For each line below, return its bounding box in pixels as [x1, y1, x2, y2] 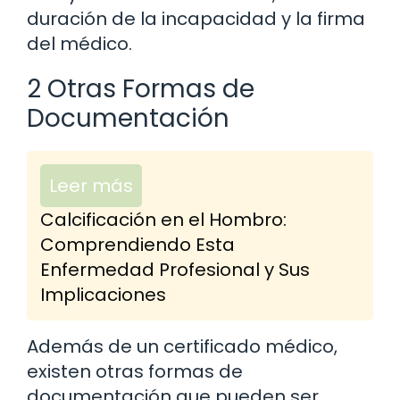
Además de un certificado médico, [27, 334, 337, 360]
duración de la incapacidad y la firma [27, 6, 365, 32]
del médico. [27, 31, 132, 57]
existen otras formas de [27, 359, 243, 385]
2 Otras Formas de [27, 71, 254, 107]
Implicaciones [40, 282, 166, 308]
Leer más [49, 173, 133, 199]
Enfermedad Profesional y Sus [40, 257, 310, 283]
